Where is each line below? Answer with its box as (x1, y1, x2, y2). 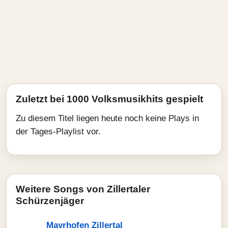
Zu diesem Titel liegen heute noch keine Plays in (16, 113, 199, 123)
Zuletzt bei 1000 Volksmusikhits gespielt (16, 94, 203, 104)
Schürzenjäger (16, 195, 84, 206)
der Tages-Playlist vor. (16, 127, 101, 136)
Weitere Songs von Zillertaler (16, 184, 150, 194)
